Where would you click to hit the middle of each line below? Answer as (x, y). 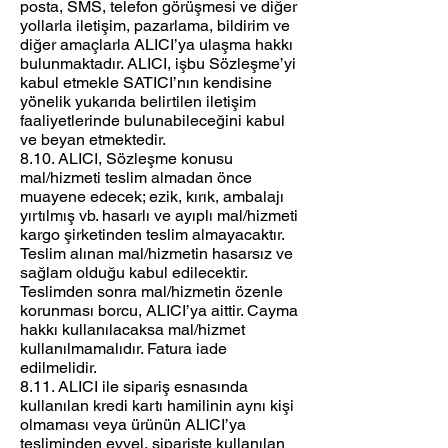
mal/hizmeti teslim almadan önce (136, 178)
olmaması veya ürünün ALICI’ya (133, 425)
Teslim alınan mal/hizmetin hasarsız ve (156, 254)
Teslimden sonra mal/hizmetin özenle (151, 292)
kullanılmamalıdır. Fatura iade (123, 349)
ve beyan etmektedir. (93, 140)
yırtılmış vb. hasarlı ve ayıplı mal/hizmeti (159, 216)
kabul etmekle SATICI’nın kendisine (146, 83)
